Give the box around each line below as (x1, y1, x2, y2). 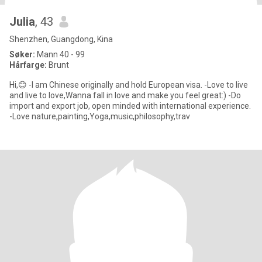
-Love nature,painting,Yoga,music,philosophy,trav (9, 112, 190, 121)
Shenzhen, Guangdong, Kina (9, 35, 113, 44)
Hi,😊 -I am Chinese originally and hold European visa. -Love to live (9, 80, 186, 89)
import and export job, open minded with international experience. (9, 101, 251, 111)
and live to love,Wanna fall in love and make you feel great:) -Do (9, 91, 241, 100)
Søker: (9, 50, 35, 59)
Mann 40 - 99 (35, 50, 85, 59)
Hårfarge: (9, 60, 49, 70)
